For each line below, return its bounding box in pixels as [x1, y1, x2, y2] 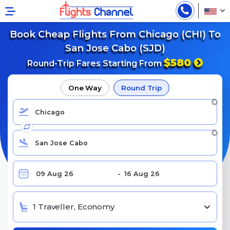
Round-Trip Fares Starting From [27, 59, 164, 68]
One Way [68, 84, 102, 92]
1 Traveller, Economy [33, 202, 114, 212]
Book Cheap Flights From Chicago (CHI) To [9, 28, 221, 40]
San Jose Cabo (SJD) [65, 42, 165, 54]
